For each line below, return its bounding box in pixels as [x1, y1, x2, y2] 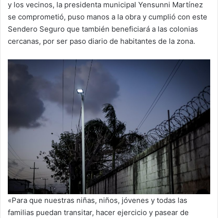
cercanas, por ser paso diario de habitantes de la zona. [8, 36, 195, 46]
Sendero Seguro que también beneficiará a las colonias [8, 24, 198, 34]
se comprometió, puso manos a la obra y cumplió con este [8, 12, 207, 21]
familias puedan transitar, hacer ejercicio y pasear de [8, 207, 189, 217]
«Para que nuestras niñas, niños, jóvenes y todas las [8, 195, 187, 205]
